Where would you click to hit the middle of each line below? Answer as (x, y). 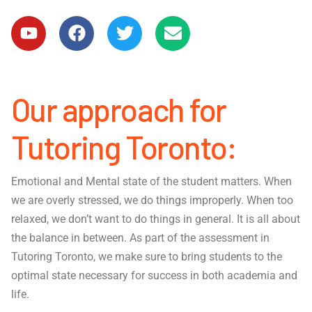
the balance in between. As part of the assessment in (140, 238)
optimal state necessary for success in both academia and (154, 276)
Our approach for (119, 109)
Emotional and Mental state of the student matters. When (151, 182)
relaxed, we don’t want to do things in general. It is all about (156, 219)
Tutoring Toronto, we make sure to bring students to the (147, 257)
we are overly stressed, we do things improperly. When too (152, 201)
